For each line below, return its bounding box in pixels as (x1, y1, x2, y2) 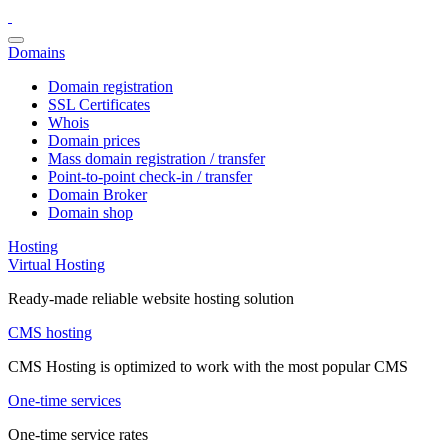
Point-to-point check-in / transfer (48, 168, 252, 185)
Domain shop (48, 204, 133, 221)
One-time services (8, 392, 121, 409)
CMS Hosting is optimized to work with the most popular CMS (8, 358, 408, 375)
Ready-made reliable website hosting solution (8, 290, 294, 307)
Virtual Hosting (8, 256, 105, 273)
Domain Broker (48, 186, 147, 203)
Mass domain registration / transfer (48, 150, 265, 167)
